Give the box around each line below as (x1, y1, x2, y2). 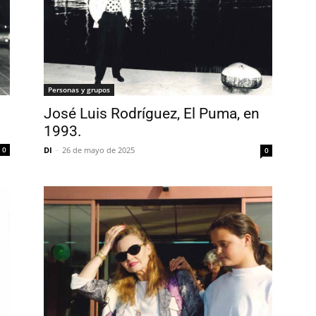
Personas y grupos (48, 85, 110, 95)
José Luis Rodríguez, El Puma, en (44, 105, 260, 123)
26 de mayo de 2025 (62, 145, 135, 156)
